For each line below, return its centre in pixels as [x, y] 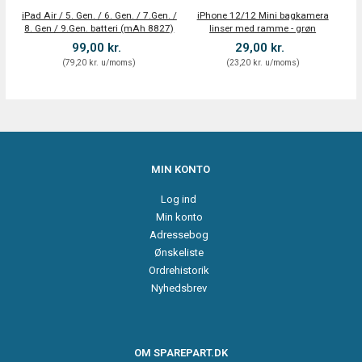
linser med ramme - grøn [263, 28]
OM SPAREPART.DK [181, 353]
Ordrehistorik [179, 271]
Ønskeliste [179, 252]
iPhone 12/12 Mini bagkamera [263, 15]
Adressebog [179, 234]
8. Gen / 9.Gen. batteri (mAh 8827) [99, 28]
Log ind [179, 199]
